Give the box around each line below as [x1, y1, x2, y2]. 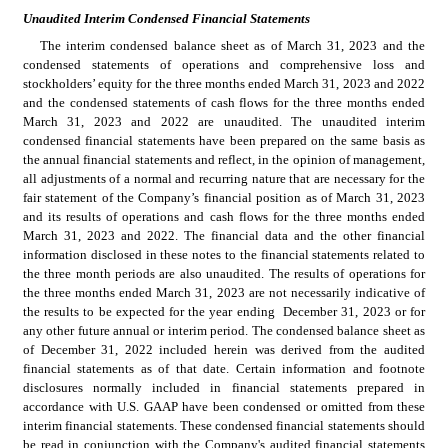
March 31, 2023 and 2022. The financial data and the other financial [23, 227, 425, 243]
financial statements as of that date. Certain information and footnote [23, 360, 425, 376]
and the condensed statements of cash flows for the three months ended [23, 94, 425, 110]
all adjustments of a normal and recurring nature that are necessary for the [23, 170, 425, 186]
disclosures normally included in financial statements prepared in [23, 379, 425, 395]
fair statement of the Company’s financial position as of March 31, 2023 [23, 189, 425, 205]
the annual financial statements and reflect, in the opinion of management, [23, 151, 425, 167]
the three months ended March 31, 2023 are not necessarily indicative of [23, 284, 425, 300]
